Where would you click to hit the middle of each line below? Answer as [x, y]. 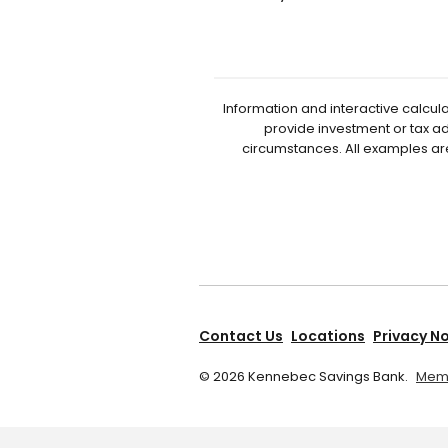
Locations [328, 335]
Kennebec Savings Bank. [326, 376]
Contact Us [241, 335]
